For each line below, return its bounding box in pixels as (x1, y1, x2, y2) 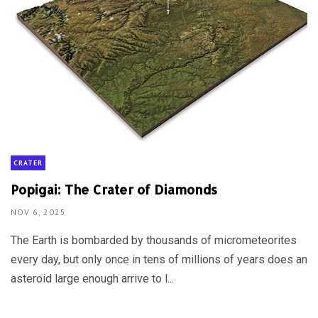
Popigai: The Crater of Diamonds (11, 180, 217, 197)
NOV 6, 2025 (11, 206, 66, 217)
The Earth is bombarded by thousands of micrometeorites (11, 233, 297, 247)
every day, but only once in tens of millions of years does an (11, 252, 307, 266)
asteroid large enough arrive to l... (11, 271, 174, 285)
